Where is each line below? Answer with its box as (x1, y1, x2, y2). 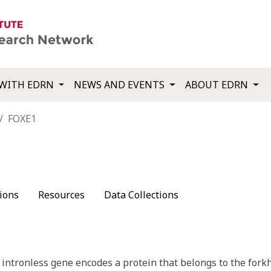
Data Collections (104, 188, 178, 202)
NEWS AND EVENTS (74, 78, 168, 92)
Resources (38, 188, 85, 202)
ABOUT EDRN (185, 78, 251, 92)
